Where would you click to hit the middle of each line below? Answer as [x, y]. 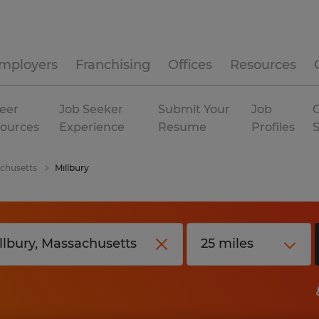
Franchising [113, 65]
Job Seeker [91, 109]
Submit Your [194, 109]
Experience [92, 127]
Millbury [72, 168]
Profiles [273, 127]
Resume [183, 127]
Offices [190, 65]
